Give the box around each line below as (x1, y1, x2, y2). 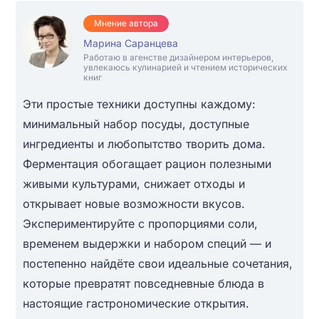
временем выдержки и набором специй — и (22, 236, 271, 251)
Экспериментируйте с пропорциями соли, (22, 216, 258, 231)
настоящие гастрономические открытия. (22, 296, 249, 310)
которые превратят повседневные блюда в (22, 276, 264, 291)
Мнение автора (93, 17, 158, 28)
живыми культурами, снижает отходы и (22, 176, 245, 191)
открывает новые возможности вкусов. (22, 196, 245, 211)
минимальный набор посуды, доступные (22, 116, 249, 131)
